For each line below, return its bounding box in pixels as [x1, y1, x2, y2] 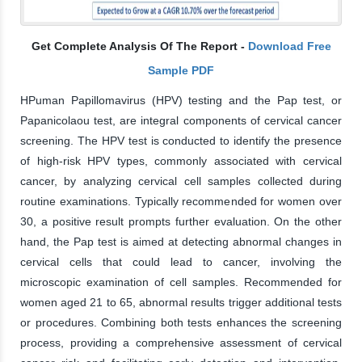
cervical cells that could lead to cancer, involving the [20, 255, 342, 268]
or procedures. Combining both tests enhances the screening [20, 315, 342, 329]
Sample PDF [148, 63, 214, 77]
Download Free [247, 39, 331, 53]
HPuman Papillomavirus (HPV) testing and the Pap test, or [20, 93, 342, 107]
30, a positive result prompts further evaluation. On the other [20, 214, 342, 228]
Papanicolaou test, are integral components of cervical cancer [20, 113, 342, 127]
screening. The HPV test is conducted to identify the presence [20, 133, 342, 147]
